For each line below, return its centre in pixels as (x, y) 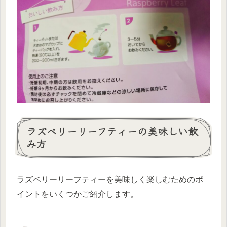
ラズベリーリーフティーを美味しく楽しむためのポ (110, 180)
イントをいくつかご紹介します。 (78, 194)
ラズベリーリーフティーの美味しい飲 (112, 131)
